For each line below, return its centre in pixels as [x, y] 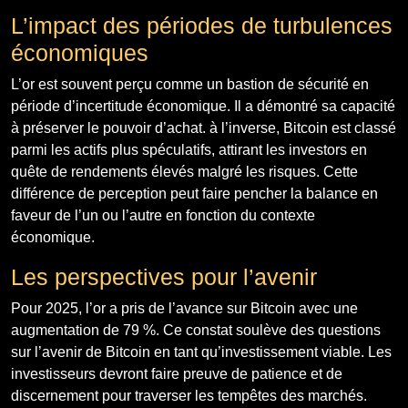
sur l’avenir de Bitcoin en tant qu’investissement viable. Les [201, 352]
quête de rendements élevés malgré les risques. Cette [184, 171]
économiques [80, 52]
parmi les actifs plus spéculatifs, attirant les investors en [189, 149]
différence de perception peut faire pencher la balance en [194, 193]
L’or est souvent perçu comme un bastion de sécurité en [190, 84]
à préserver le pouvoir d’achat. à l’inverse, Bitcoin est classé [204, 127]
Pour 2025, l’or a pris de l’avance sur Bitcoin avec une [184, 308]
